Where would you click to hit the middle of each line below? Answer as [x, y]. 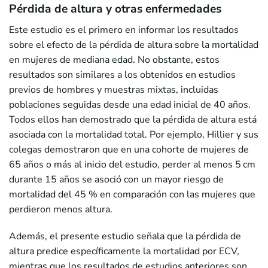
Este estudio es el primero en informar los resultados [124, 30]
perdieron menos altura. [61, 209]
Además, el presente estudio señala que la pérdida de [125, 236]
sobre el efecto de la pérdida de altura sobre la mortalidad [134, 45]
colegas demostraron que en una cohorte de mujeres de [129, 149]
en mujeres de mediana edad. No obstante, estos [114, 60]
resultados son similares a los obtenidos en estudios [122, 74]
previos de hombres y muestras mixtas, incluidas [114, 89]
